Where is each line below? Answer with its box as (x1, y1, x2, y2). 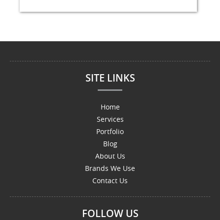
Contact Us (92, 176, 128, 185)
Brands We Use (85, 164, 135, 173)
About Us (95, 151, 125, 161)
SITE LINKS (85, 71, 135, 84)
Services (96, 114, 124, 124)
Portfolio (96, 127, 124, 136)
